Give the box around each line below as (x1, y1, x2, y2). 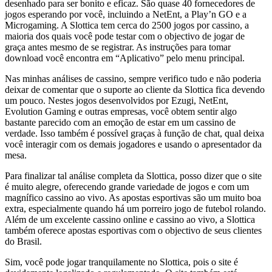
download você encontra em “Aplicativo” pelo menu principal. (5, 52, 245, 63)
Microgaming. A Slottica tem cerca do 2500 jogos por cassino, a (5, 19, 249, 30)
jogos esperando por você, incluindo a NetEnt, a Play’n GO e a (5, 8, 246, 19)
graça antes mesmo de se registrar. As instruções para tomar (5, 41, 231, 52)
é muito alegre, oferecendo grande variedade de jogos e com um (5, 181, 249, 192)
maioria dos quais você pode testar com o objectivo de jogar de (5, 30, 245, 41)
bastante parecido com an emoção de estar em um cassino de (5, 117, 236, 127)
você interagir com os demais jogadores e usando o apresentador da (5, 138, 262, 149)
